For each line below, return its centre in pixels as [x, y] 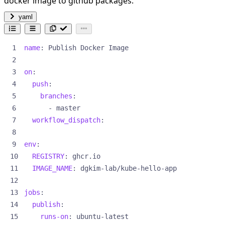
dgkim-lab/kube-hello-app [129, 168]
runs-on [54, 216]
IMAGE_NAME [52, 168]
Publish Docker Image [88, 47]
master [68, 108]
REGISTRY [48, 156]
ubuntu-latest [102, 216]
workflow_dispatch [66, 120]
